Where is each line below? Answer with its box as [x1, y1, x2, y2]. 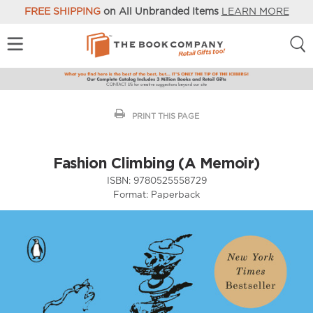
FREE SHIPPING [24, 7, 101, 17]
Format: [113, 190, 148, 200]
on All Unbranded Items [100, 7, 221, 17]
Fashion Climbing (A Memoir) [53, 154, 260, 171]
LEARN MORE [221, 7, 289, 17]
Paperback [151, 190, 200, 200]
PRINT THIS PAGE [131, 112, 199, 120]
